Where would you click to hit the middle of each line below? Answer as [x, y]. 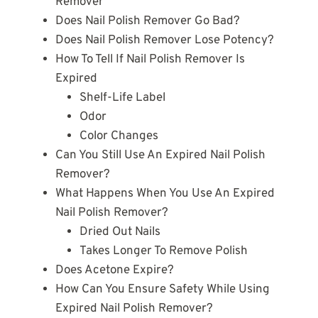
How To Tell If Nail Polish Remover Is [150, 60]
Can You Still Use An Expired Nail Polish [160, 156]
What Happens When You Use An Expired [165, 194]
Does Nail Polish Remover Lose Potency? [164, 41]
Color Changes [120, 137]
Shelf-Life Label [122, 98]
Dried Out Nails [121, 232]
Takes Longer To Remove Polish [165, 252]
